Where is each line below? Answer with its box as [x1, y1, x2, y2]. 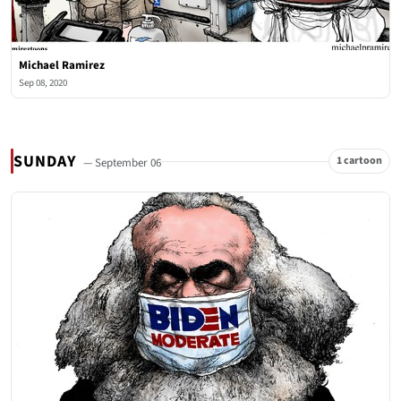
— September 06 [83, 154, 162, 171]
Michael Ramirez [19, 57, 105, 73]
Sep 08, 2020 [19, 76, 67, 90]
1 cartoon [337, 153, 382, 168]
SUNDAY [13, 149, 81, 173]
